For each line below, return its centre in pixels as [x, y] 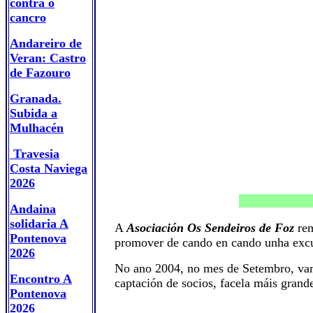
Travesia [35, 154]
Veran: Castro [48, 58]
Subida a [34, 113]
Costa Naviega [49, 168]
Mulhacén [37, 128]
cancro [28, 17]
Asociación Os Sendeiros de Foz [210, 228]
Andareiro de [46, 43]
